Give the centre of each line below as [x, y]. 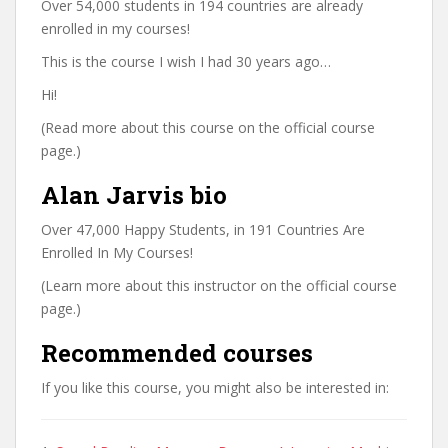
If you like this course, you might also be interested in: [215, 387]
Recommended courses [177, 353]
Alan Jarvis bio [134, 195]
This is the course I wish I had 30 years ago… [186, 61]
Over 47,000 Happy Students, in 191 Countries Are [203, 229]
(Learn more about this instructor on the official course [219, 285]
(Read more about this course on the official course [208, 127]
